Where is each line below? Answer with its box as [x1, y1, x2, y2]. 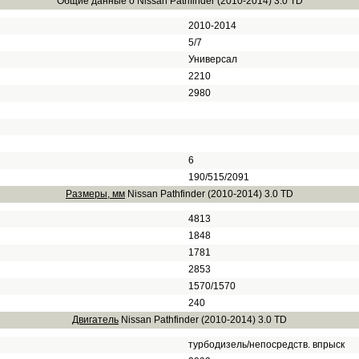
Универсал [188, 54, 237, 65]
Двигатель [72, 314, 119, 325]
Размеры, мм [66, 188, 125, 200]
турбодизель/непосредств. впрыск [188, 339, 345, 350]
